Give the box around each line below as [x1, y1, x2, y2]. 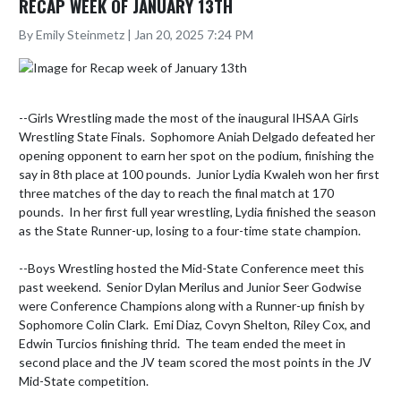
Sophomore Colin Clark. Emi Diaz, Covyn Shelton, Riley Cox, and [19, 316, 371, 332]
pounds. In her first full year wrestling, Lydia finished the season [19, 203, 376, 219]
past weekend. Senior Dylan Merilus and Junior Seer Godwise [19, 278, 362, 294]
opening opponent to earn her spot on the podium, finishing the [19, 147, 374, 163]
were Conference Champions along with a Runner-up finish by [19, 297, 364, 313]
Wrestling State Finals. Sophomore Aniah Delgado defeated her [19, 128, 375, 144]
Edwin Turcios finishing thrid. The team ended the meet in [19, 335, 346, 351]
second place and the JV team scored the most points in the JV [19, 354, 371, 370]
